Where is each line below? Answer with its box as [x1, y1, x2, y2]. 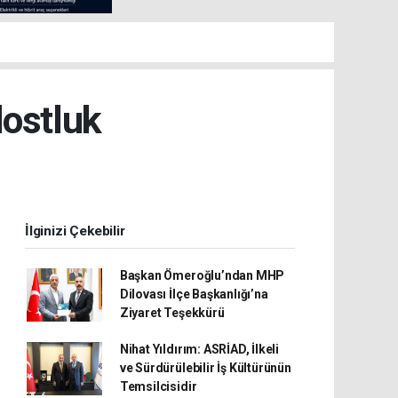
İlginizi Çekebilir [25, 223, 125, 239]
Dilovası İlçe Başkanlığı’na [119, 287, 268, 301]
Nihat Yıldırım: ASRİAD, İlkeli [119, 342, 280, 356]
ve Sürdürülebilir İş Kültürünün [119, 361, 291, 375]
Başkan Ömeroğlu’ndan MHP [119, 268, 285, 283]
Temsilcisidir [119, 379, 197, 394]
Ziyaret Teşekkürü [119, 306, 225, 320]
